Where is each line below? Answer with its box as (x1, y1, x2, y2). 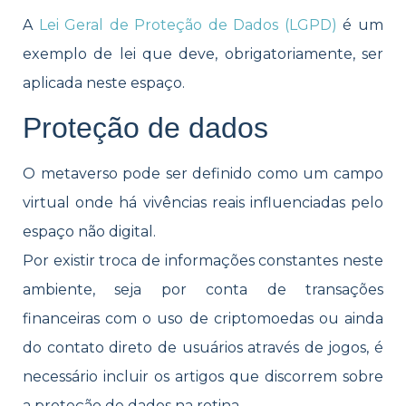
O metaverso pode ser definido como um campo (23, 165, 383, 183)
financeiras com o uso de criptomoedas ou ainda (23, 310, 383, 328)
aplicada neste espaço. (23, 73, 185, 92)
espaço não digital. (23, 223, 156, 241)
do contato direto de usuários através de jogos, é (23, 339, 383, 357)
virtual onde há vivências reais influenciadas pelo (23, 194, 383, 212)
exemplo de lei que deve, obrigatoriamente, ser (23, 44, 383, 63)
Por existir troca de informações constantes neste (23, 252, 383, 270)
